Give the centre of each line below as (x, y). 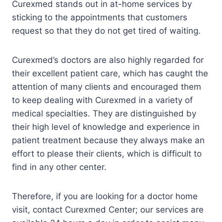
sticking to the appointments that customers (100, 17)
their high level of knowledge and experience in (106, 127)
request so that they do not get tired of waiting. (106, 30)
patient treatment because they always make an (108, 140)
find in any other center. (59, 167)
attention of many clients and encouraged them (107, 86)
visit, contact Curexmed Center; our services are (108, 209)
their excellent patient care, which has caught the (110, 73)
